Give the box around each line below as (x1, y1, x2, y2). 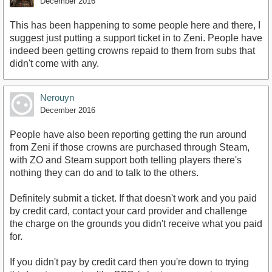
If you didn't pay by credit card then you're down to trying (10, 257, 249, 268)
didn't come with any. (10, 58, 99, 69)
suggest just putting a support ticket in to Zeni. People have (10, 33, 262, 44)
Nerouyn (40, 92, 74, 103)
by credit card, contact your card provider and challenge (10, 206, 247, 217)
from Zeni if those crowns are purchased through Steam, (10, 142, 250, 153)
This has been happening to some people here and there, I (10, 20, 260, 31)
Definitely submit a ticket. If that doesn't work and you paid (10, 193, 257, 204)
